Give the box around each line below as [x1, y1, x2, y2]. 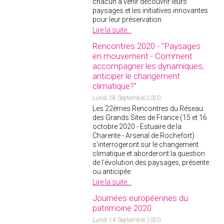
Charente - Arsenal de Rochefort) [92, 131, 194, 139]
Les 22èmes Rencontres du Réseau [92, 104, 203, 112]
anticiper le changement [92, 71, 180, 81]
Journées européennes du [92, 193, 188, 203]
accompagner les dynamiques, [92, 61, 204, 71]
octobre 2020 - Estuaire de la [92, 122, 181, 130]
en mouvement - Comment [92, 51, 192, 61]
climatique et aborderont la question [92, 149, 205, 157]
